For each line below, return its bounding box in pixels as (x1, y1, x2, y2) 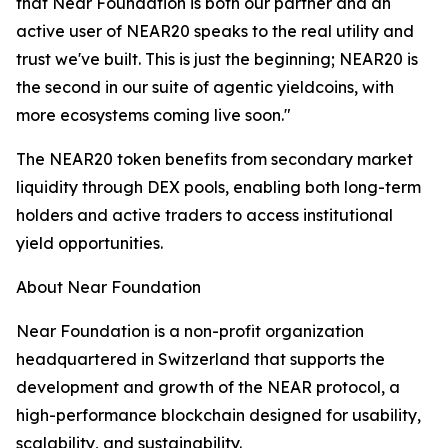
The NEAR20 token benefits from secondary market (16, 149, 413, 169)
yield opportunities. (16, 233, 163, 253)
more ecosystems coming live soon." (16, 105, 291, 125)
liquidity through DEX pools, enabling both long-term (16, 177, 421, 197)
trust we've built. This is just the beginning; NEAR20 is (16, 49, 418, 69)
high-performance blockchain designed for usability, (16, 405, 421, 425)
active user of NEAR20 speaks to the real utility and (16, 21, 414, 41)
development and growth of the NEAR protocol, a (16, 377, 400, 397)
